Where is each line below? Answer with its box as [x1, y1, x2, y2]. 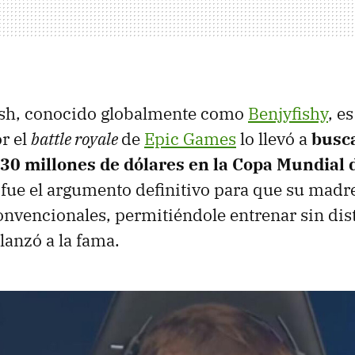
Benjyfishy [248, 101, 328, 124]
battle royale [31, 127, 121, 150]
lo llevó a [236, 127, 311, 150]
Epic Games [144, 127, 236, 150]
